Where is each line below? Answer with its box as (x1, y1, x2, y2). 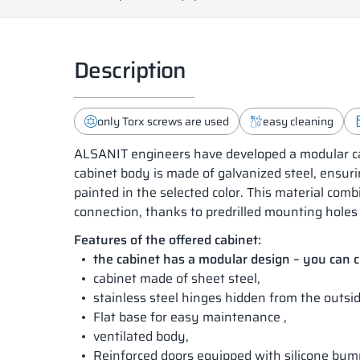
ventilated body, (93, 326, 189, 347)
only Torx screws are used (97, 112, 229, 131)
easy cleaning (263, 112, 333, 131)
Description (74, 52, 186, 88)
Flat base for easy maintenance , (93, 307, 287, 328)
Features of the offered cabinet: (74, 230, 261, 251)
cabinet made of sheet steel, (93, 268, 260, 289)
